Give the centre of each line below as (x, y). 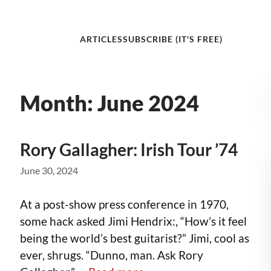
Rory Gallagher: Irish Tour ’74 (129, 149)
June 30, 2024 (49, 171)
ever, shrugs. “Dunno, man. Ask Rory (112, 255)
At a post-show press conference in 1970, (124, 204)
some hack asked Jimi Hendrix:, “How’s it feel (133, 221)
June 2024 (148, 103)
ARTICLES (101, 39)
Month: (59, 103)
